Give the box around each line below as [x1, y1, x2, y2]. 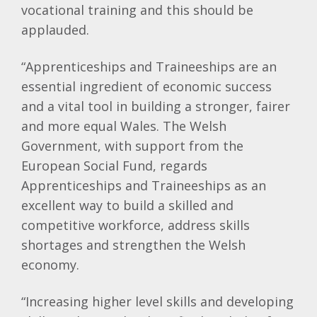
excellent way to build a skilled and [21, 197, 234, 214]
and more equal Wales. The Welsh [21, 117, 226, 134]
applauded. [21, 21, 89, 38]
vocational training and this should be [21, 1, 253, 18]
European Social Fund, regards [21, 157, 207, 174]
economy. [21, 256, 79, 273]
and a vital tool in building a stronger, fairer [21, 98, 290, 115]
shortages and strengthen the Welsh [21, 236, 246, 253]
